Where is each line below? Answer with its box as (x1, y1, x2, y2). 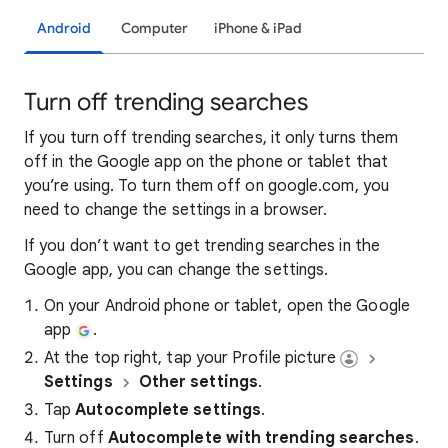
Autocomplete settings (75, 400, 262, 420)
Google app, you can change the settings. (24, 260, 329, 280)
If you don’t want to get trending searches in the (24, 236, 380, 256)
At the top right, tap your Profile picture (44, 348, 337, 368)
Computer (121, 20, 188, 37)
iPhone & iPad (214, 20, 302, 37)
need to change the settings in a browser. (24, 200, 328, 220)
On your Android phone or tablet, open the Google (44, 296, 410, 316)
